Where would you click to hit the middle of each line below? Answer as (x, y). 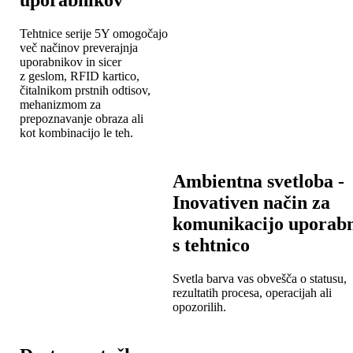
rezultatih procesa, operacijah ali (252, 292)
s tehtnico (211, 245)
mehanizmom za (60, 104)
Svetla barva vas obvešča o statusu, (260, 278)
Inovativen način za (251, 202)
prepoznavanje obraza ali (82, 118)
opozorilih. (199, 307)
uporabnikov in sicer (71, 61)
